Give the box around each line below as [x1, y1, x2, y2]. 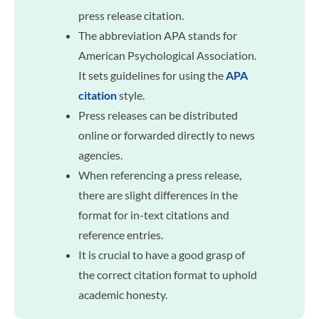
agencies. [78, 148, 122, 162]
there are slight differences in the [78, 188, 238, 202]
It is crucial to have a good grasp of [78, 248, 245, 261]
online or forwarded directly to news [78, 128, 255, 142]
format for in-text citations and [78, 208, 229, 221]
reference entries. [78, 228, 163, 241]
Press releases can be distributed [78, 108, 238, 122]
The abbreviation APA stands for [78, 28, 237, 42]
